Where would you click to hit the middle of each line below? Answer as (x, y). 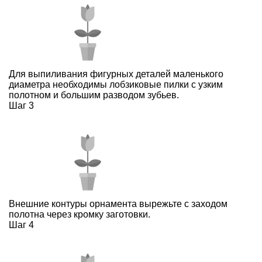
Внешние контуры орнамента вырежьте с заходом (118, 204)
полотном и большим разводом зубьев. (94, 95)
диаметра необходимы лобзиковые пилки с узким (116, 85)
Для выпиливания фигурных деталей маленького (116, 74)
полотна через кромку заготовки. (80, 215)
